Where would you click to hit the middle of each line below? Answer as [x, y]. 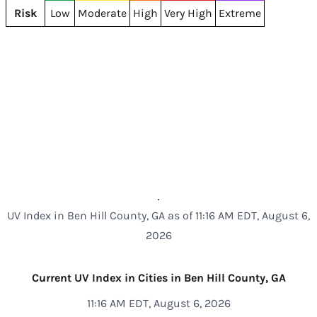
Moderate [102, 13]
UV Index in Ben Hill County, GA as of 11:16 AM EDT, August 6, [158, 215]
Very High [188, 13]
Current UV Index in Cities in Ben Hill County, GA [158, 278]
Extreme [240, 13]
